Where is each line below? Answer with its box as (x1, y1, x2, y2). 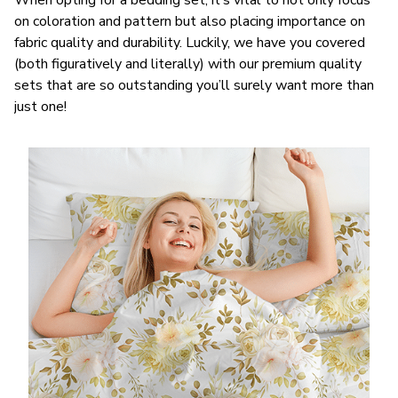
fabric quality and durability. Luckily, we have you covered (14, 33, 365, 53)
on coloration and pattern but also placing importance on (14, 12, 365, 32)
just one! (14, 97, 67, 117)
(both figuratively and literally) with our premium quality (14, 54, 362, 75)
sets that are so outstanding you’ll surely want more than (14, 76, 374, 96)
